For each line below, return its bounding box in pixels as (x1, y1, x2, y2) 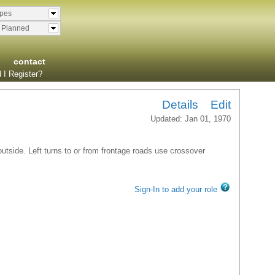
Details (162, 98, 198, 111)
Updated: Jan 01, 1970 (150, 114, 231, 123)
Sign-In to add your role (134, 185, 217, 194)
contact (14, 56, 45, 66)
